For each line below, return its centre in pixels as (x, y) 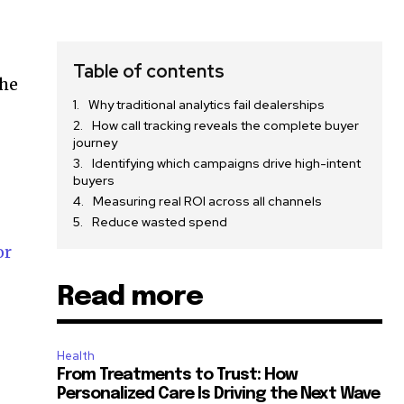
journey (96, 143)
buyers (94, 181)
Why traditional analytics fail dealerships (207, 105)
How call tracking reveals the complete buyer (226, 126)
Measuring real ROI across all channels (208, 202)
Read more (130, 298)
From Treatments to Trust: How (178, 376)
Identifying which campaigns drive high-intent (227, 164)
